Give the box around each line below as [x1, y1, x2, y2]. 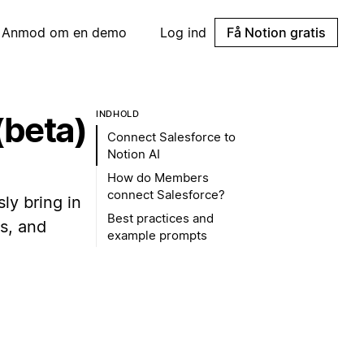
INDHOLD [96, 108, 140, 119]
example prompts [107, 227, 207, 243]
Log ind [160, 24, 206, 41]
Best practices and [107, 210, 214, 226]
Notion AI [107, 146, 160, 162]
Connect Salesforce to [107, 129, 236, 145]
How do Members [107, 170, 209, 185]
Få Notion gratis [227, 24, 326, 41]
